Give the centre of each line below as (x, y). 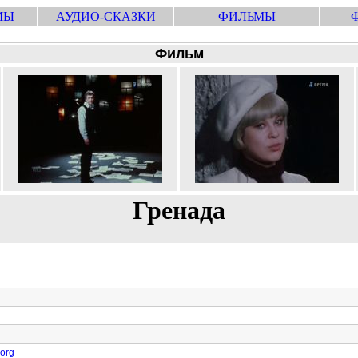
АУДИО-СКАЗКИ (105, 16)
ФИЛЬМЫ (247, 16)
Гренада (179, 210)
